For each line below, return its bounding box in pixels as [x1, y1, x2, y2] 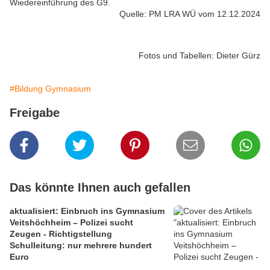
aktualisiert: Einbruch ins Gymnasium [10, 206, 165, 216]
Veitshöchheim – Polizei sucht [10, 218, 133, 228]
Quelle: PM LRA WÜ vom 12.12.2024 [119, 9, 260, 19]
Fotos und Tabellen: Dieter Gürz [139, 51, 260, 61]
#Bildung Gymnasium [10, 84, 91, 94]
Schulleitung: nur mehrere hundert [10, 240, 152, 251]
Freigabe [10, 106, 60, 120]
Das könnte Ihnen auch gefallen [10, 181, 190, 195]
